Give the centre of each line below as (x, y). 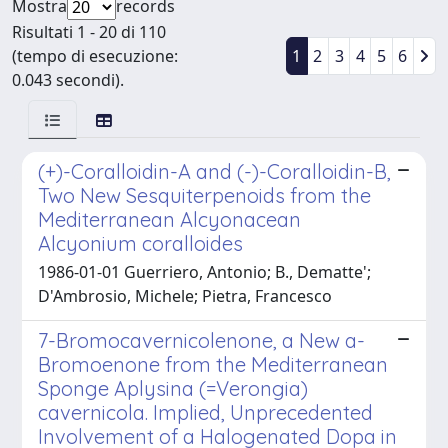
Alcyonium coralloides (140, 243)
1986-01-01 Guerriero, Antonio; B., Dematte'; (204, 271)
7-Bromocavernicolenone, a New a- (201, 340)
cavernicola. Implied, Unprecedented (205, 412)
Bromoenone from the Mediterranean (213, 364)
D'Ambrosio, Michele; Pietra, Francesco (185, 295)
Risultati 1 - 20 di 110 (89, 31)
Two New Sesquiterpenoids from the (204, 195)
